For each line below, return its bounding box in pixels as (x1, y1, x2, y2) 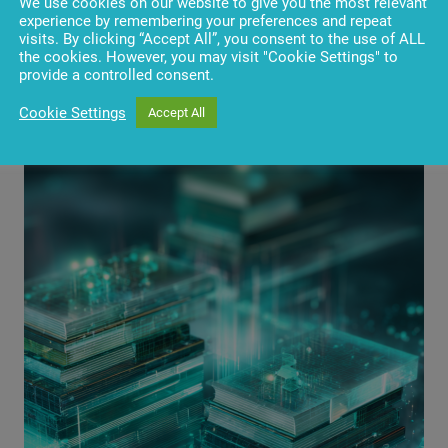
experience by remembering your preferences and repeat (19, 12, 392, 30)
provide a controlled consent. (19, 66, 214, 84)
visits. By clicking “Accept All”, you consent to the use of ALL (19, 30, 425, 48)
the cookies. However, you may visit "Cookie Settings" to (19, 48, 398, 66)
